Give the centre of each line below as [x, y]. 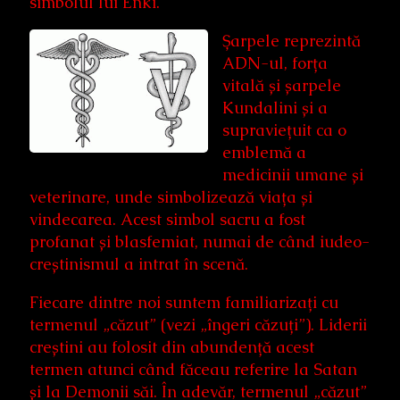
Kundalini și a [275, 107]
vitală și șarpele [282, 85]
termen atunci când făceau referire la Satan [193, 369]
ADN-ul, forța [275, 62]
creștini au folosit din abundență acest [172, 346]
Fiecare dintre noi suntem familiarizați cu [184, 302]
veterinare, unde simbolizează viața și [171, 196]
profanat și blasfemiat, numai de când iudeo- [200, 241]
